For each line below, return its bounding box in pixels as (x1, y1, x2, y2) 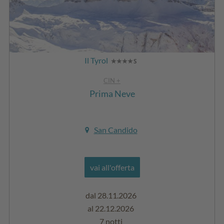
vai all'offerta (89, 162, 134, 172)
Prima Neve (89, 87, 135, 99)
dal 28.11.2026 (85, 190, 136, 200)
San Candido (93, 124, 137, 134)
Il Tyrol (84, 55, 108, 65)
